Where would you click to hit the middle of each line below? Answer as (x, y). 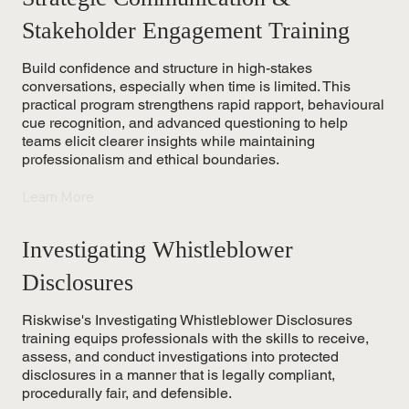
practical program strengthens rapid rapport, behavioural (203, 105)
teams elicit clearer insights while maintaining (168, 142)
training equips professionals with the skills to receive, (195, 338)
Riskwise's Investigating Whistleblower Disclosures (187, 320)
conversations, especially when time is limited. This (186, 87)
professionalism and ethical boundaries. (151, 160)
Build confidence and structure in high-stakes (167, 68)
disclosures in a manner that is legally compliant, (178, 374)
